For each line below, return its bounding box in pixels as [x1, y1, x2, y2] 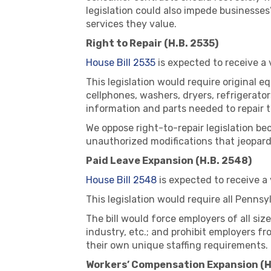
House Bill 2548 [86, 174, 157, 186]
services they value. [86, 18, 177, 30]
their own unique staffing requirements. [86, 240, 268, 251]
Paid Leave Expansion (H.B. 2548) [86, 155, 252, 166]
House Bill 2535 [86, 57, 155, 68]
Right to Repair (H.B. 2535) [86, 38, 218, 49]
